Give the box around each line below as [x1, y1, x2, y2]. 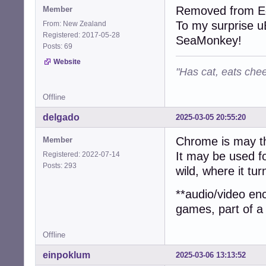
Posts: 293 [43, 161, 80, 170]
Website [53, 58, 81, 66]
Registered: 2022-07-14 [43, 150, 120, 159]
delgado [43, 112, 80, 123]
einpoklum [43, 250, 90, 260]
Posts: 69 [43, 42, 76, 51]
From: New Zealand [43, 20, 106, 28]
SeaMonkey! [176, 34, 242, 47]
